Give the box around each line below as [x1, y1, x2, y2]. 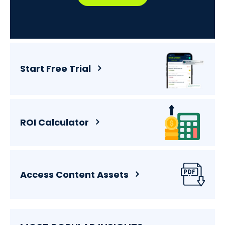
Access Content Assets [20, 168, 129, 181]
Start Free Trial [20, 62, 91, 75]
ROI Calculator [20, 116, 89, 129]
